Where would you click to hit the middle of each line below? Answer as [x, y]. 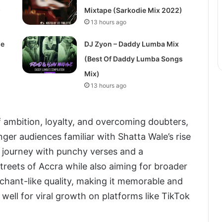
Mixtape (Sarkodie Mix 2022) [133, 10]
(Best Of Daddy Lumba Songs [133, 59]
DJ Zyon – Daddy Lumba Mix [131, 44]
